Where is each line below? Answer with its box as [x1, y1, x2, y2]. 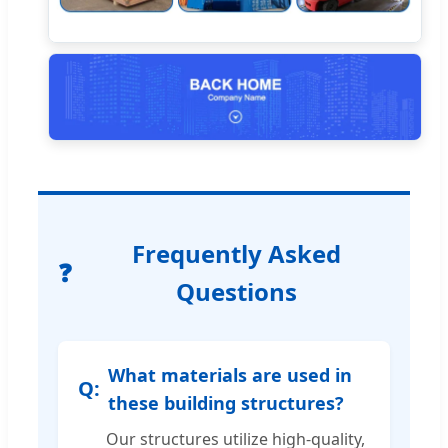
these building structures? [108, 390, 344, 415]
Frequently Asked [131, 236, 341, 270]
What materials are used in [108, 362, 352, 387]
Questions [175, 274, 297, 308]
